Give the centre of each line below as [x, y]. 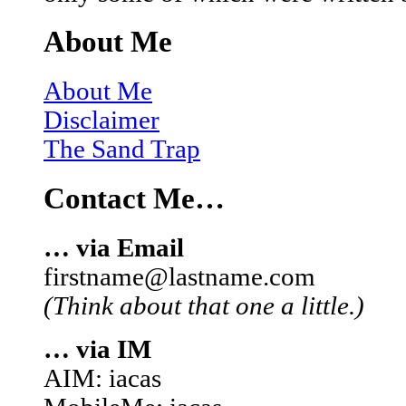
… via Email [114, 248]
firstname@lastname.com [179, 277]
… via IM [97, 350]
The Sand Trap [122, 150]
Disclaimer [101, 121]
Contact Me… [134, 199]
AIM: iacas [102, 379]
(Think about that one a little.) [204, 306]
